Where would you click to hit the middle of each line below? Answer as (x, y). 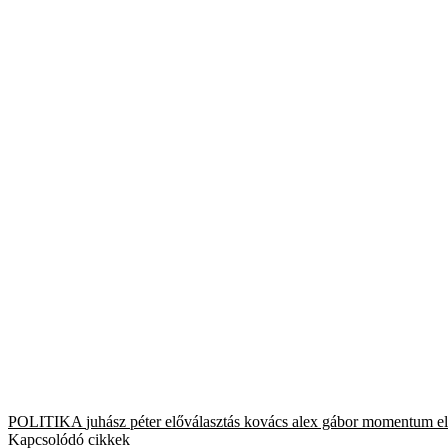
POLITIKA (45, 421)
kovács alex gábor (301, 421)
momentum (397, 421)
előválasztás (202, 421)
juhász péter (123, 421)
